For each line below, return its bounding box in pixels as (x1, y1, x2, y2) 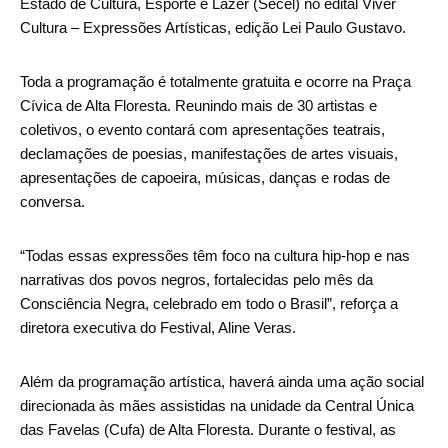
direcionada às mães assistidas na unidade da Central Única (20, 397, 414, 415)
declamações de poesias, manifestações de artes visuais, (20, 145, 398, 163)
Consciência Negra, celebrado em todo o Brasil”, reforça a (20, 295, 398, 313)
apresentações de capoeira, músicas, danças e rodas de (20, 169, 390, 187)
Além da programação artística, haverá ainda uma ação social (20, 373, 424, 391)
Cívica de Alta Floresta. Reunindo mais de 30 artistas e (20, 97, 377, 115)
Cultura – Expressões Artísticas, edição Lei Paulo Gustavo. (20, 19, 406, 37)
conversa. (20, 193, 85, 211)
